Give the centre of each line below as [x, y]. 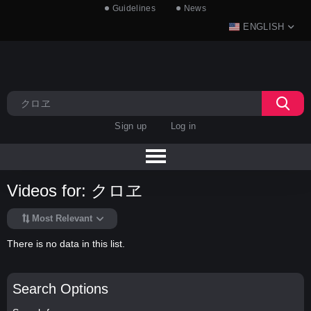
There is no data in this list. [66, 243]
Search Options [60, 288]
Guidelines [134, 8]
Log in [183, 126]
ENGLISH [264, 27]
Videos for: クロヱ [75, 191]
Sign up [131, 126]
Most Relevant [62, 219]
